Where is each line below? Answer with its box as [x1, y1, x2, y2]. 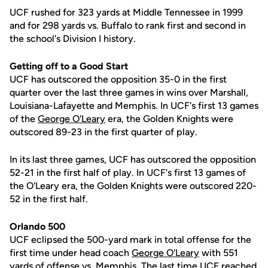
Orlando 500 [10, 221, 65, 232]
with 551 [199, 247, 238, 258]
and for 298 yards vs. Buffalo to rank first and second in [10, 20, 246, 31]
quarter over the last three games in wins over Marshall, [10, 87, 248, 98]
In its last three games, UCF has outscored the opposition [10, 154, 256, 165]
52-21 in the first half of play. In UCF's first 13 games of [10, 167, 246, 178]
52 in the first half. [10, 193, 88, 205]
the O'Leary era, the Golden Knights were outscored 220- [10, 180, 257, 191]
